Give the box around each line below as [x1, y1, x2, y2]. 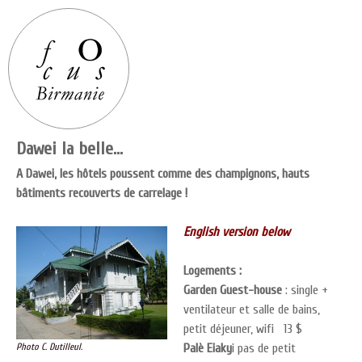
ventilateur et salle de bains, [183, 302, 320, 317]
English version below [183, 225, 290, 239]
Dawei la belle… [16, 138, 123, 159]
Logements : [183, 263, 242, 278]
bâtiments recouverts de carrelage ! [16, 186, 187, 200]
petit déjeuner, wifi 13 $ [183, 322, 302, 336]
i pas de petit [232, 341, 296, 356]
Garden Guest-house [183, 283, 285, 297]
